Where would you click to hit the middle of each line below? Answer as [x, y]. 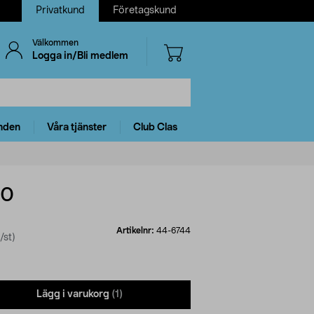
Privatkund [60, 11]
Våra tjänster [77, 127]
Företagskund [145, 11]
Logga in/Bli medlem [80, 56]
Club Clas [155, 127]
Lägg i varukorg [73, 295]
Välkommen [55, 43]
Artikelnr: [136, 230]
